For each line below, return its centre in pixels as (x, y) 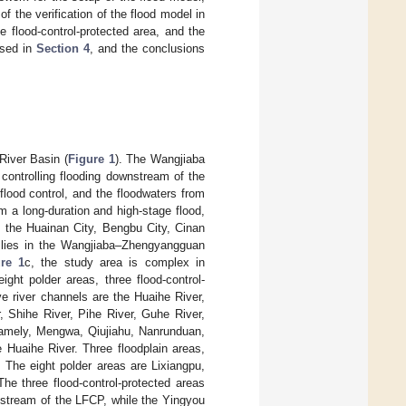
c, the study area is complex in (115, 263)
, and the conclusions (148, 48)
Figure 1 (92, 159)
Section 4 (63, 48)
